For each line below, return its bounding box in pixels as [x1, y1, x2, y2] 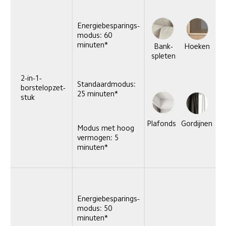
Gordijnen [181, 120, 212, 128]
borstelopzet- [21, 84, 66, 92]
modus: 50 [77, 204, 115, 212]
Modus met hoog [77, 124, 137, 132]
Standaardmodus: [77, 80, 138, 88]
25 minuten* [77, 89, 118, 97]
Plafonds [147, 120, 177, 128]
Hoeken [184, 42, 210, 50]
